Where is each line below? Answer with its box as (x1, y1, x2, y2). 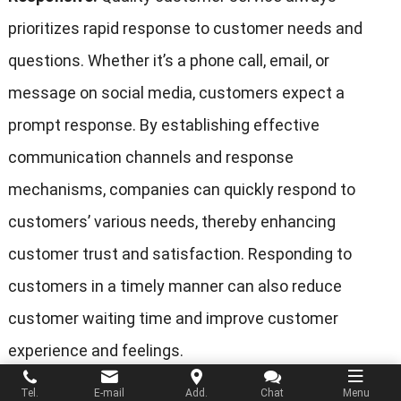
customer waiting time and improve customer (7, 309, 338, 328)
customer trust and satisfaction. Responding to (7, 244, 352, 264)
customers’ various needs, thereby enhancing (7, 212, 336, 232)
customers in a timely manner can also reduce (7, 277, 342, 296)
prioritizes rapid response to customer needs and (7, 19, 363, 38)
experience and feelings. (7, 341, 183, 361)
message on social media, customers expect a (7, 83, 345, 103)
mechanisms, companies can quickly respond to (7, 180, 355, 200)
